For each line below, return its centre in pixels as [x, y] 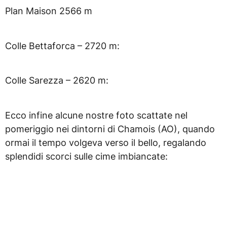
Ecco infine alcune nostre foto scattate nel [96, 115]
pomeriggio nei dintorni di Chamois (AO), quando [110, 129]
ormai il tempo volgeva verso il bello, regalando [106, 142]
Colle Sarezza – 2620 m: [57, 81]
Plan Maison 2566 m [49, 11]
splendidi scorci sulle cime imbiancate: [86, 156]
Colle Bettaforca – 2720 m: [62, 46]
